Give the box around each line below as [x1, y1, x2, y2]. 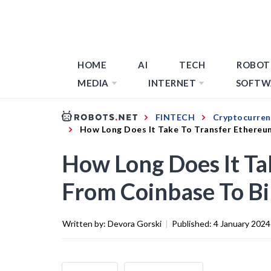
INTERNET [148, 77, 196, 88]
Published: [172, 218, 214, 229]
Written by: [62, 218, 108, 229]
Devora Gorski [108, 218, 162, 229]
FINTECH [155, 111, 195, 122]
